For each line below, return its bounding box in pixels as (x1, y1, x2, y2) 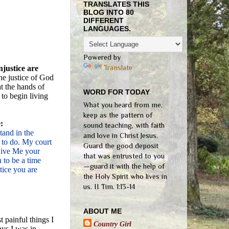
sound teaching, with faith (83, 121, 165, 130)
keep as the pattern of (83, 111, 152, 120)
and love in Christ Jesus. (83, 131, 158, 140)
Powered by (83, 53, 121, 62)
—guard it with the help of (83, 162, 165, 171)
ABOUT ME (83, 207, 122, 216)
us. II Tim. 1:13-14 (83, 182, 135, 191)
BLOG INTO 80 (83, 8, 134, 17)
